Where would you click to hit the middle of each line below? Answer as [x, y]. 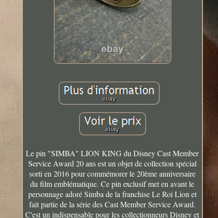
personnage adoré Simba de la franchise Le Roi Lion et [112, 194]
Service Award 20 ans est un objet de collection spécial [112, 163]
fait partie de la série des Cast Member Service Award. [112, 204]
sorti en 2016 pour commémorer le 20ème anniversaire [112, 174]
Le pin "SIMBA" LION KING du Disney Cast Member [112, 153]
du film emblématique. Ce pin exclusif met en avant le [112, 184]
